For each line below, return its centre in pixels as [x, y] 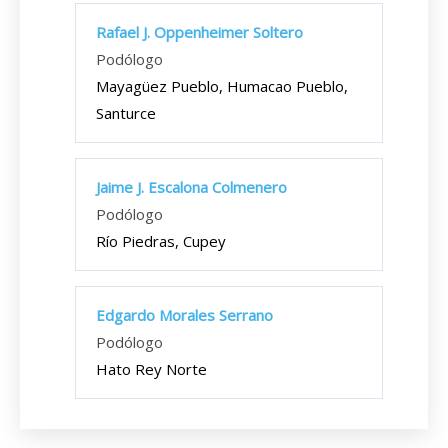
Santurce [126, 113]
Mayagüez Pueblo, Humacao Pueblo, [222, 86]
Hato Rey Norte [151, 369]
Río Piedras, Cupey [161, 241]
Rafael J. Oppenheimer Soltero [199, 32]
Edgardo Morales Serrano [184, 315]
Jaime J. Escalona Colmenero [191, 187]
